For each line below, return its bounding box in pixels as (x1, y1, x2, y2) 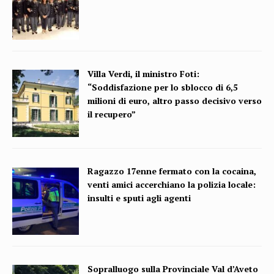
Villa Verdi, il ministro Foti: (87, 67, 200, 80)
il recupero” (87, 108, 136, 120)
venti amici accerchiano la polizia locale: (87, 179, 256, 191)
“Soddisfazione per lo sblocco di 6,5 (87, 81, 239, 93)
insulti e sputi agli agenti (87, 192, 191, 204)
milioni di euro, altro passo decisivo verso (87, 94, 262, 106)
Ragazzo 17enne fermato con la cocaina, (87, 165, 257, 177)
